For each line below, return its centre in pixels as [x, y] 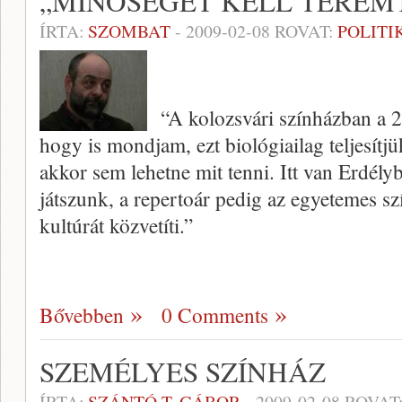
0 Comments [215, 315]
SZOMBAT [129, 31]
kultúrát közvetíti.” [116, 225]
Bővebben [82, 315]
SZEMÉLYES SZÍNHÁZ [183, 371]
